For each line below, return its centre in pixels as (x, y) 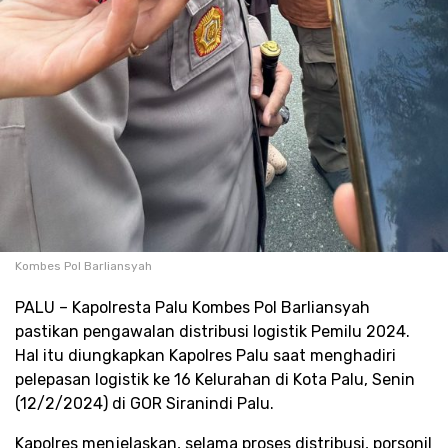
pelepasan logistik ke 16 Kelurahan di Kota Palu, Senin (215, 380)
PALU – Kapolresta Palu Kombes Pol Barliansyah (192, 308)
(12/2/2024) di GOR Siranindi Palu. (144, 404)
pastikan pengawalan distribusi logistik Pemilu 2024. (212, 332)
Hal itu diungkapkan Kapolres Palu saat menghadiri (205, 356)
